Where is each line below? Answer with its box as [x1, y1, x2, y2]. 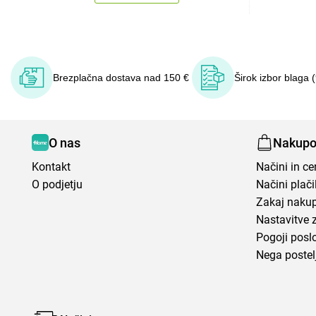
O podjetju [32, 178, 83, 191]
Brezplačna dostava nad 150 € [53, 72, 189, 83]
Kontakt [32, 160, 71, 174]
